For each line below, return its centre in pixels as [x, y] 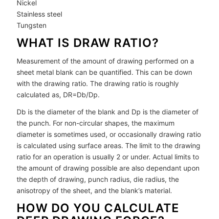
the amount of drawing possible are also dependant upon [108, 168]
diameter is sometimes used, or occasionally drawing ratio [109, 134]
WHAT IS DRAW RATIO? [88, 43]
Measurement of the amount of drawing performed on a [105, 61]
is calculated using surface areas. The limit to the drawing [108, 145]
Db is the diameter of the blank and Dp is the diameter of [107, 111]
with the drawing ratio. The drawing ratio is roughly [98, 84]
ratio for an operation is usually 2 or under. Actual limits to [108, 156]
